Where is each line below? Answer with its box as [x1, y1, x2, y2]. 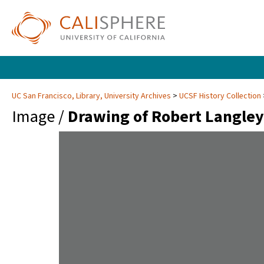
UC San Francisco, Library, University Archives [12, 90, 173, 103]
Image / [12, 105, 68, 129]
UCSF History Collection [179, 90, 261, 103]
